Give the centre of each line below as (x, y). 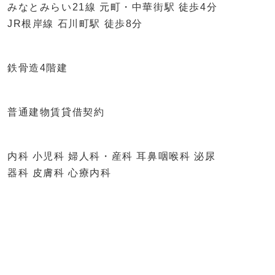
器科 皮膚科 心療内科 (60, 173)
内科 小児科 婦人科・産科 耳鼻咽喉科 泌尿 (112, 156)
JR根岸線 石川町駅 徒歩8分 (76, 24)
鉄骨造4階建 (38, 68)
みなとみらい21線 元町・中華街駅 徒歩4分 (113, 7)
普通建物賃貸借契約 (56, 112)
